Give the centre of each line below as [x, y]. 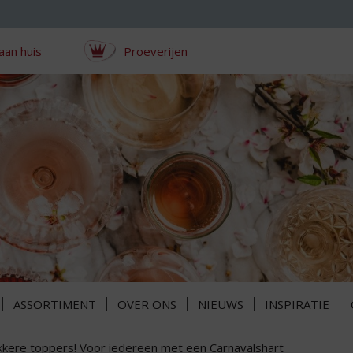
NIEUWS [221, 305]
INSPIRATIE [297, 305]
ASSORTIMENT [55, 305]
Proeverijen [155, 51]
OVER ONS [147, 305]
